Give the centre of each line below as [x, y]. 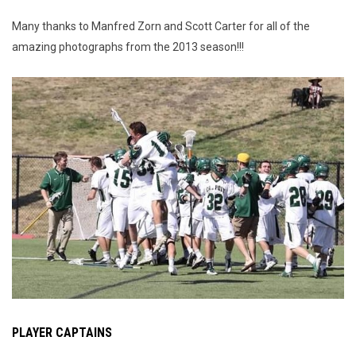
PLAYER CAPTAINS [62, 332]
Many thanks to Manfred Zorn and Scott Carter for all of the [161, 27]
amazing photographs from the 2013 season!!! [128, 47]
